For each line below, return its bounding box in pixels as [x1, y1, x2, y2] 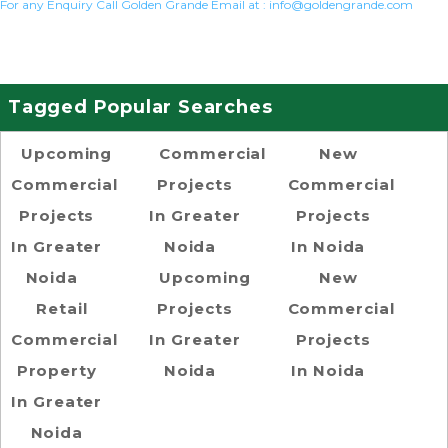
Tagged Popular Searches [8, 95, 273, 118]
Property [16, 360, 97, 380]
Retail [36, 298, 88, 318]
